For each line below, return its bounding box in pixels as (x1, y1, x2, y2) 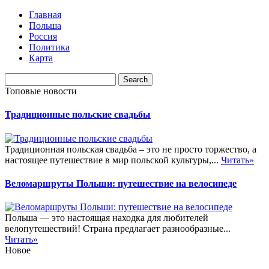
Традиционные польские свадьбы (5, 109, 151, 120)
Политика (29, 42, 70, 52)
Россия (29, 31, 57, 41)
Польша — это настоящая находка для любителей (5, 213, 208, 223)
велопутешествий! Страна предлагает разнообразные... (5, 223, 231, 234)
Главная (29, 10, 61, 20)
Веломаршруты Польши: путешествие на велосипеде (5, 178, 237, 189)
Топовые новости (5, 86, 77, 96)
